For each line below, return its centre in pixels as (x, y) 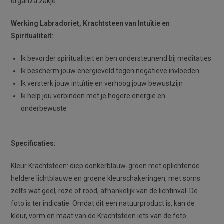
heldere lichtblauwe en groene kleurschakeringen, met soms (106, 179)
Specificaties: (34, 144)
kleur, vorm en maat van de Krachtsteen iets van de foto (99, 216)
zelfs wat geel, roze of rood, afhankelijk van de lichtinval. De (105, 191)
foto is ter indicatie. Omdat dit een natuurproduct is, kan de (103, 204)
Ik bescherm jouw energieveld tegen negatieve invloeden (110, 71)
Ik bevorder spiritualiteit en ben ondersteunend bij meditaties (116, 59)
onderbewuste (44, 109)
